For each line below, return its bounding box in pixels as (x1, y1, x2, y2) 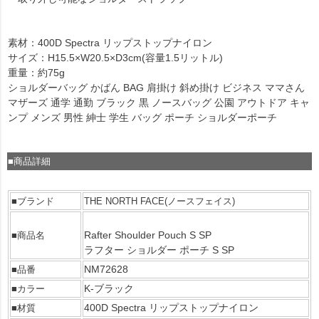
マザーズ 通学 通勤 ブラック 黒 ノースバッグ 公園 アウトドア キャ (8, 97, 310, 109)
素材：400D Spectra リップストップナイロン (8, 37, 212, 49)
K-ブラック (84, 283, 134, 295)
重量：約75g (8, 67, 65, 79)
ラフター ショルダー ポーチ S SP (84, 244, 234, 256)
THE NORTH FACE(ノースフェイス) (84, 196, 235, 207)
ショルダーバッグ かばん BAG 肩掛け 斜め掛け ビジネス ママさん (8, 82, 305, 94)
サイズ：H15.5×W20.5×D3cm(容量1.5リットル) (8, 52, 223, 64)
